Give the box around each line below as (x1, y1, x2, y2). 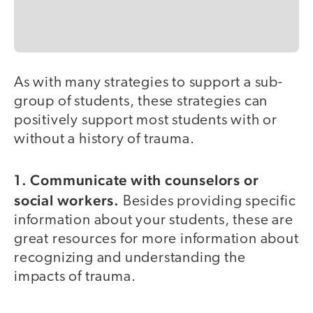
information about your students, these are (14, 213, 293, 228)
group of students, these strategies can (14, 94, 268, 109)
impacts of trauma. (14, 270, 136, 285)
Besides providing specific (122, 194, 296, 210)
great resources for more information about (14, 232, 299, 247)
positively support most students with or (14, 112, 277, 128)
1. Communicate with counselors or (14, 171, 259, 189)
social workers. (14, 191, 123, 210)
